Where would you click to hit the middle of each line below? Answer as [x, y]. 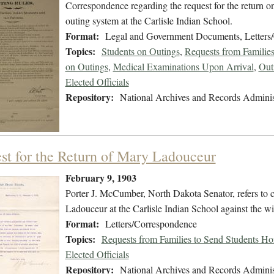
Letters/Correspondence [151, 224]
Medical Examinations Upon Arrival [183, 67]
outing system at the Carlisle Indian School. [149, 21]
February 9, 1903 [101, 178]
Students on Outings [140, 51]
